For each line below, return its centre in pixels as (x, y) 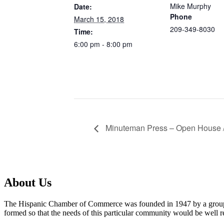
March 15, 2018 (99, 19)
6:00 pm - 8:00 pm (103, 44)
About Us (28, 182)
